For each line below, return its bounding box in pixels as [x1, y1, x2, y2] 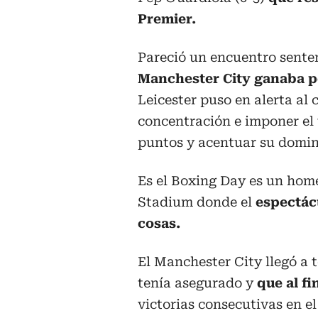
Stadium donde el [138, 194, 252, 209]
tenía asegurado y [138, 275, 257, 290]
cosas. [138, 215, 180, 231]
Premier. [138, 11, 196, 26]
